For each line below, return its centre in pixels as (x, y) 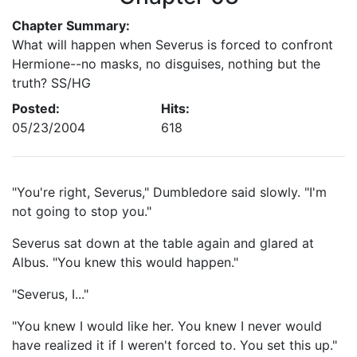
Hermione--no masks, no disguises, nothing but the (166, 64)
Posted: (36, 108)
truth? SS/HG (51, 83)
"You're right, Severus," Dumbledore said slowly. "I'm (169, 192)
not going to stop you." (82, 211)
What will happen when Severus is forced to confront (173, 45)
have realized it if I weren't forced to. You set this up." (175, 345)
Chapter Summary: (71, 25)
